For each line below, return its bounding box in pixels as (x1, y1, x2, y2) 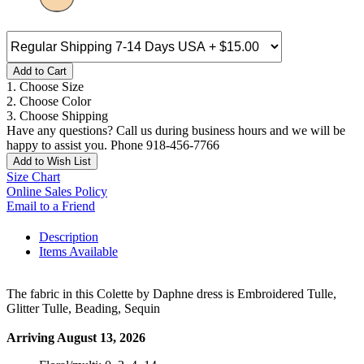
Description (39, 230, 98, 245)
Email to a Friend (6, 199, 95, 214)
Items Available (39, 245, 118, 259)
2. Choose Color (6, 94, 91, 109)
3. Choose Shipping (6, 109, 108, 123)
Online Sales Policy (6, 184, 107, 199)
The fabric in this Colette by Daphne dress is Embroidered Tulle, (6, 287, 336, 301)
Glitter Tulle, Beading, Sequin (6, 301, 160, 316)
